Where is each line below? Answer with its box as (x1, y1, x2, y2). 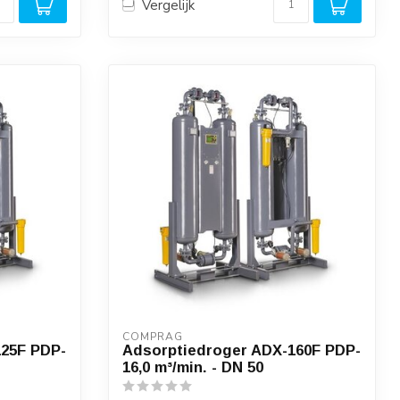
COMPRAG (122, 329, 183, 344)
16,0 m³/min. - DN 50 (122, 359, 263, 375)
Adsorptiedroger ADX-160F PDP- (122, 342, 361, 358)
